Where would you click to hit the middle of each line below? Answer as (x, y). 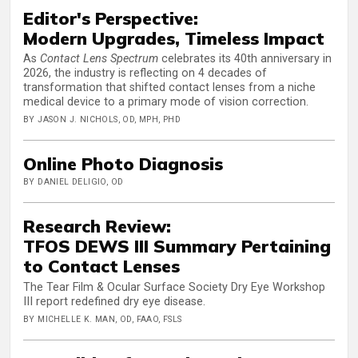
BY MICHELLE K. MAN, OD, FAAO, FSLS (103, 319)
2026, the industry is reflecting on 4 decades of (145, 74)
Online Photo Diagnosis (123, 164)
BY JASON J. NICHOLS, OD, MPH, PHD (102, 120)
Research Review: (97, 226)
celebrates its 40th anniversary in (245, 59)
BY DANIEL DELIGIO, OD (74, 182)
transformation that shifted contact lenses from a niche (169, 88)
